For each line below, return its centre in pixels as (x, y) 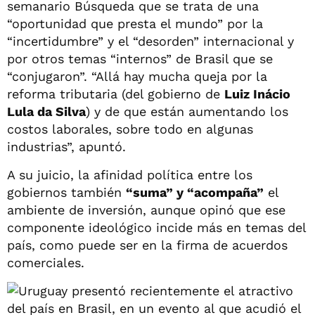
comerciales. (46, 262)
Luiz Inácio (257, 94)
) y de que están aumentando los (187, 111)
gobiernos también (66, 192)
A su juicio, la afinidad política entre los (130, 174)
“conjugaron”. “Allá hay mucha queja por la (137, 76)
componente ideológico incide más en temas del (156, 227)
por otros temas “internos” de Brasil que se (140, 58)
